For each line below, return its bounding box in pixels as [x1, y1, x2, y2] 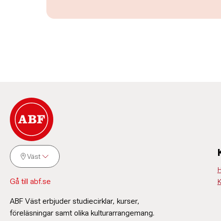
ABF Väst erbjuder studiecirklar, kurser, [10, 196, 140, 206]
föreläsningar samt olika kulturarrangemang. [10, 208, 154, 218]
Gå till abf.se [10, 177, 51, 186]
